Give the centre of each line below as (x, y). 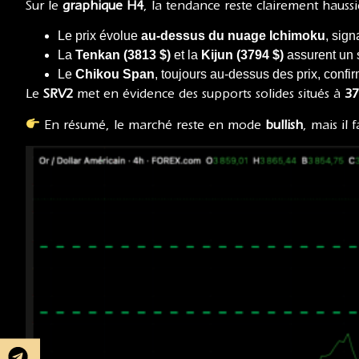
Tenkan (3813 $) (123, 55)
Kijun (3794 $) (242, 55)
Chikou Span (115, 75)
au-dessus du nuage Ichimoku (233, 36)
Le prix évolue (99, 36)
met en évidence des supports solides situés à (209, 94)
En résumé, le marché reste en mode (153, 125)
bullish (284, 125)
